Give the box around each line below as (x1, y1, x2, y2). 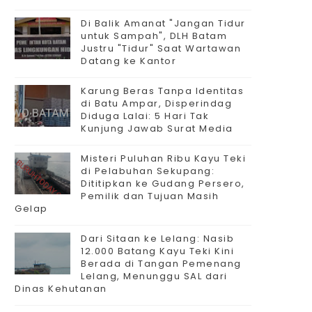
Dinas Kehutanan (15, 282, 107, 295)
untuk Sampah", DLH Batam (81, 29, 227, 42)
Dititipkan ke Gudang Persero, (81, 177, 245, 190)
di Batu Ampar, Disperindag (81, 97, 232, 110)
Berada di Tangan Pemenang (81, 257, 242, 270)
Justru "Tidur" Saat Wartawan (81, 42, 241, 55)
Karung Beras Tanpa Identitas (81, 84, 244, 97)
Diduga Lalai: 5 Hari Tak (81, 109, 209, 123)
